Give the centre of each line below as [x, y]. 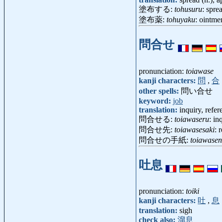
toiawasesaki [194, 129]
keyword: [156, 101]
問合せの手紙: [165, 140]
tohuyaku [181, 19]
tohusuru [188, 9]
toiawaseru [192, 119]
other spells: [160, 91]
